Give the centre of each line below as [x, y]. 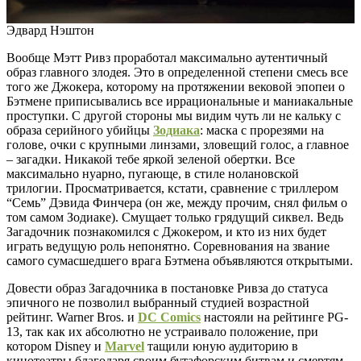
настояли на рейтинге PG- [274, 317]
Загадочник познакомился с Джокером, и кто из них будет [166, 232]
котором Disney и [56, 346]
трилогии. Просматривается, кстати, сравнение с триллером [172, 189]
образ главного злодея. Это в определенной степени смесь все [177, 73]
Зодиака [176, 131]
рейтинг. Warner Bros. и [72, 317]
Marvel [124, 346]
